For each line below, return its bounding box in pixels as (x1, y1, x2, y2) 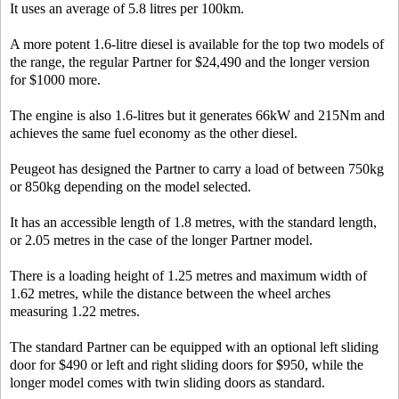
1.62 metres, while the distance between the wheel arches (10, 286, 330, 301)
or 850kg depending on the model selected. (10, 179, 251, 194)
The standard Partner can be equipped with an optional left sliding (10, 339, 379, 354)
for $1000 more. (10, 72, 101, 87)
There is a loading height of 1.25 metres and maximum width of (10, 268, 367, 283)
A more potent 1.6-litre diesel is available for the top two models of (10, 37, 384, 52)
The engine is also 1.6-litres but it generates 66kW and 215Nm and (10, 108, 385, 123)
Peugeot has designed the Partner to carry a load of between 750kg (10, 161, 384, 176)
